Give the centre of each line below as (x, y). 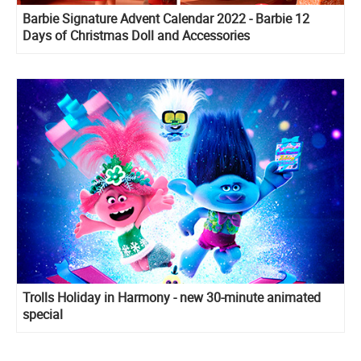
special (43, 314)
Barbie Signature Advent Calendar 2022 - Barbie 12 (166, 19)
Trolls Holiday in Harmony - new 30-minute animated (172, 297)
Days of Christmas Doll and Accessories (136, 36)
